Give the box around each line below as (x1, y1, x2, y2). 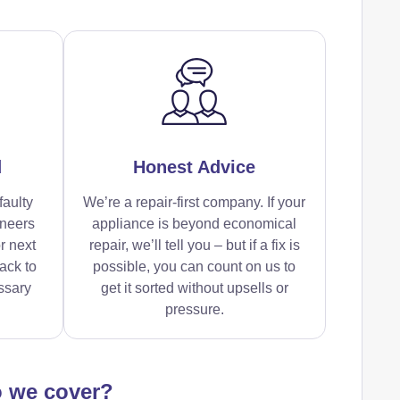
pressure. (164, 301, 224, 317)
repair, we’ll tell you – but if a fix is (88, 237, 300, 253)
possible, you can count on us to (93, 258, 296, 274)
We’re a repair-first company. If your (83, 194, 306, 210)
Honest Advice (133, 156, 256, 177)
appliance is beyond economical (92, 215, 297, 231)
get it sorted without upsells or (100, 279, 288, 296)
